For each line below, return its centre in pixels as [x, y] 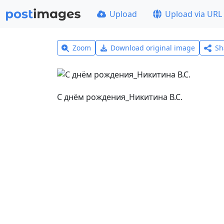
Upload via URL [194, 14]
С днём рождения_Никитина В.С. [120, 97]
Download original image [153, 48]
